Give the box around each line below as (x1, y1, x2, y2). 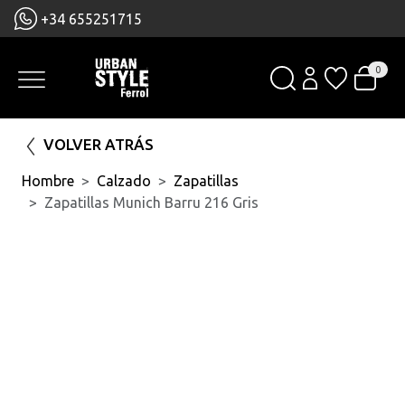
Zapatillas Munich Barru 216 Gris (44, 194, 259, 212)
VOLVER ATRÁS (43, 136, 154, 154)
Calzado (97, 173, 151, 190)
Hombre (22, 173, 74, 190)
